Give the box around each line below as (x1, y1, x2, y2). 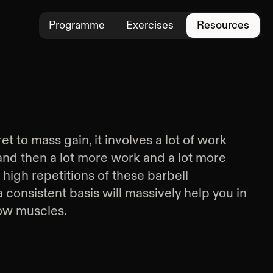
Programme (48, 18, 105, 32)
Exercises (126, 18, 174, 32)
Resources (197, 18, 250, 32)
